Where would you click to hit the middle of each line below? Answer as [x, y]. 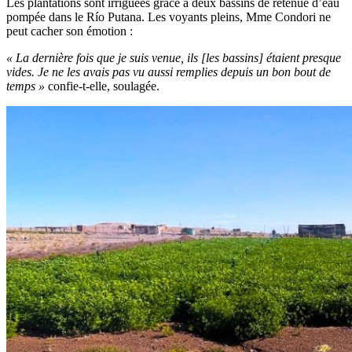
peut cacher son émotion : [70, 31]
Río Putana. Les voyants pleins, [166, 16]
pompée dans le [46, 16]
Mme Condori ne [288, 16]
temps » [26, 86]
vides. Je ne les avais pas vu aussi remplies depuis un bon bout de [169, 71]
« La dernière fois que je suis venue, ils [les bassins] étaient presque [174, 57]
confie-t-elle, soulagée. [102, 86]
